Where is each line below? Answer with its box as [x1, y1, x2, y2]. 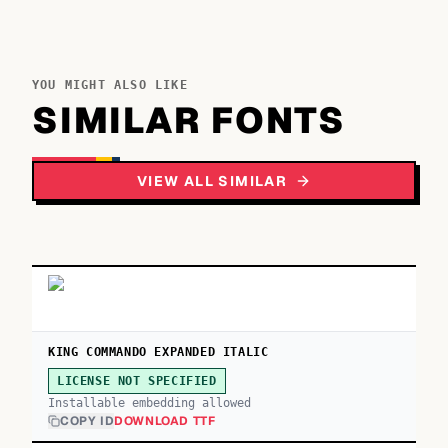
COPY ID [60, 413, 115, 429]
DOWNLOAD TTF [114, 413, 216, 429]
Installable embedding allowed [48, 396, 251, 410]
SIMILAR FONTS [32, 97, 346, 144]
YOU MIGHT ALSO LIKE [32, 78, 188, 92]
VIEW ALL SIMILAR [136, 172, 288, 190]
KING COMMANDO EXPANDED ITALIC [48, 345, 269, 359]
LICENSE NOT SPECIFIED [57, 374, 217, 388]
